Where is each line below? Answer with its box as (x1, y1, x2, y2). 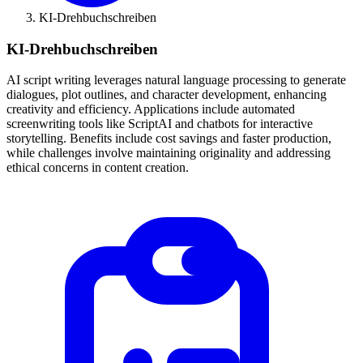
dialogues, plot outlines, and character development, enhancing (6, 88, 327, 102)
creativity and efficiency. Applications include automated (6, 102, 295, 117)
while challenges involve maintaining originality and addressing (6, 146, 331, 160)
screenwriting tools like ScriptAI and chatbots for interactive (6, 117, 313, 131)
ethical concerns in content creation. (6, 160, 189, 175)
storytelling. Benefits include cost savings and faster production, (6, 131, 331, 146)
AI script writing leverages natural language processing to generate (6, 73, 346, 88)
